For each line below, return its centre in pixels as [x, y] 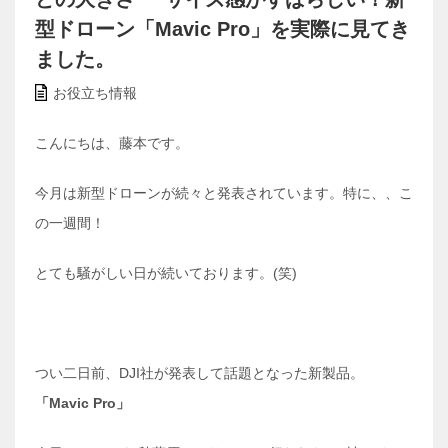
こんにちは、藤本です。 [112, 143]
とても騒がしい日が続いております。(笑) [166, 273]
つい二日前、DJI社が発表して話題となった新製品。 [199, 373]
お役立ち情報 [95, 93]
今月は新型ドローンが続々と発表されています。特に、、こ [224, 193]
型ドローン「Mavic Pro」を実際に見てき [222, 29]
